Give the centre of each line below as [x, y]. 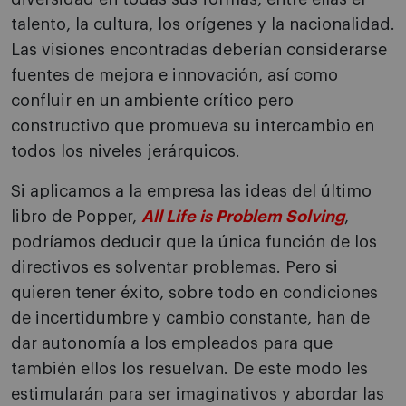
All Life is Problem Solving [243, 217]
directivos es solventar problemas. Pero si [174, 268]
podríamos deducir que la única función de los [194, 242]
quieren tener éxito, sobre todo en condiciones [194, 293]
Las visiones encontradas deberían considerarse [199, 50]
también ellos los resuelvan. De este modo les [189, 369]
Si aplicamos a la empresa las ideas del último [191, 192]
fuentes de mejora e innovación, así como [174, 76]
